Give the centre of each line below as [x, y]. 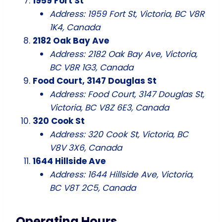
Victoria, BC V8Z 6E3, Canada [109, 107]
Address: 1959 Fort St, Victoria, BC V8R [127, 14]
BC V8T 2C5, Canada [93, 188]
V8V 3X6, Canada [86, 147]
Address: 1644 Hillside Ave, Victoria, [121, 174]
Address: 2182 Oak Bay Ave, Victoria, [123, 54]
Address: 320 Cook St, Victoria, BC [119, 134]
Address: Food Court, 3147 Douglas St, [127, 94]
